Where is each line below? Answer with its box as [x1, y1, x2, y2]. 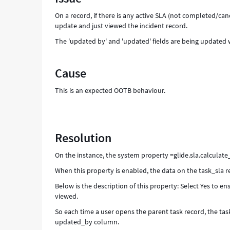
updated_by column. [55, 217, 120, 226]
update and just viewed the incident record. [55, 21, 188, 30]
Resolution [55, 130, 112, 146]
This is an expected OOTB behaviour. [55, 86, 166, 95]
